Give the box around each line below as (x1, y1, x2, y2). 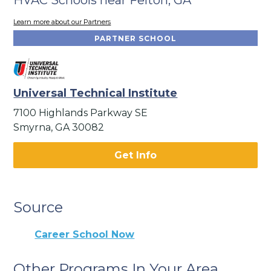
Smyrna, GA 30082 (13, 121, 105, 133)
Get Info (114, 149, 157, 161)
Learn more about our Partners (13, 18, 111, 27)
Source (13, 198, 64, 216)
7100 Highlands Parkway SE (13, 106, 148, 119)
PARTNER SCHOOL (94, 34, 177, 44)
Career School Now (34, 229, 135, 241)
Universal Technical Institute (13, 86, 178, 100)
